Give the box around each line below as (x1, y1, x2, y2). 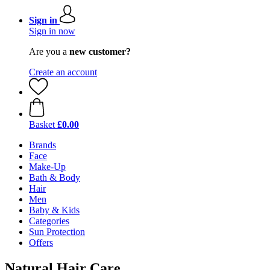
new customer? (69, 46, 131, 57)
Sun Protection (29, 227, 85, 237)
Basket (29, 119, 55, 130)
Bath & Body (29, 172, 80, 183)
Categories (29, 216, 69, 226)
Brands (29, 140, 56, 150)
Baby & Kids (29, 205, 80, 215)
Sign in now (29, 26, 75, 36)
